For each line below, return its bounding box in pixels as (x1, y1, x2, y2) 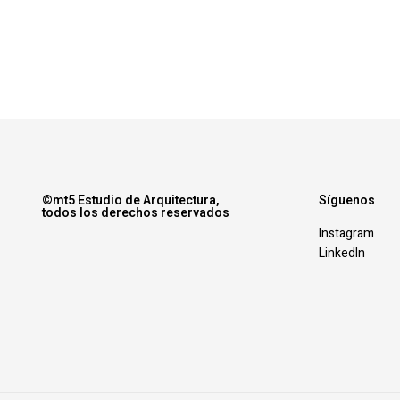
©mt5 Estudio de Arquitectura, (41, 190, 219, 210)
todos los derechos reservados (41, 203, 229, 222)
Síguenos (319, 190, 376, 210)
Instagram (319, 223, 375, 243)
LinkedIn (319, 243, 366, 262)
